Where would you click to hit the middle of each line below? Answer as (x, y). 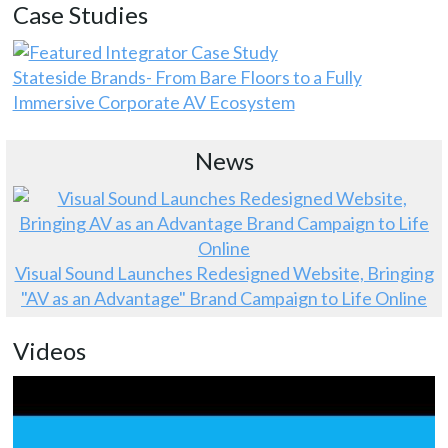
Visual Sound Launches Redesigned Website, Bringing (224, 273)
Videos (49, 351)
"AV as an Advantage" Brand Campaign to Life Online (224, 298)
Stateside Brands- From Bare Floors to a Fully (187, 77)
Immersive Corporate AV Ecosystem (153, 102)
